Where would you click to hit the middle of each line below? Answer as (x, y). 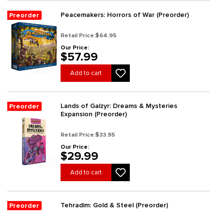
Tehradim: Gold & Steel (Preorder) (114, 205)
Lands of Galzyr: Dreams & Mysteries (119, 106)
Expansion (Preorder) (94, 114)
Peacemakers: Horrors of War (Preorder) (125, 15)
